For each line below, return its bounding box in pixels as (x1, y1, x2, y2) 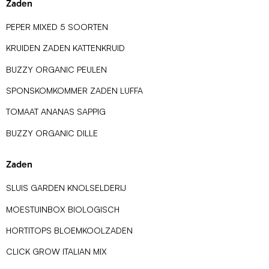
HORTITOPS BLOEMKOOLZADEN (6, 225, 133, 235)
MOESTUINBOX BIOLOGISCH (6, 204, 119, 214)
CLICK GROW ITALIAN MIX (6, 246, 107, 257)
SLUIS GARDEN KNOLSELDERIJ (6, 183, 126, 193)
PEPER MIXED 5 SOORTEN (6, 21, 108, 32)
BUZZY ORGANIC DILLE (6, 127, 98, 138)
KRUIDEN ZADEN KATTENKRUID (6, 43, 125, 53)
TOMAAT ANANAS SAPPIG (6, 106, 106, 117)
